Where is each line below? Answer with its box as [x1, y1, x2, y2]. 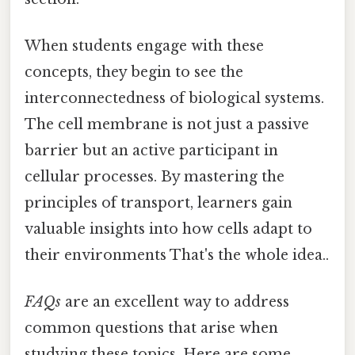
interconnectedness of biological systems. [25, 89, 324, 107]
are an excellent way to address [61, 293, 289, 311]
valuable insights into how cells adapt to [25, 219, 312, 238]
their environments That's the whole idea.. [25, 246, 329, 264]
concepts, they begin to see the [25, 63, 243, 81]
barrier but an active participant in [25, 141, 278, 159]
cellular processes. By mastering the [25, 167, 284, 185]
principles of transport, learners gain [25, 193, 292, 212]
